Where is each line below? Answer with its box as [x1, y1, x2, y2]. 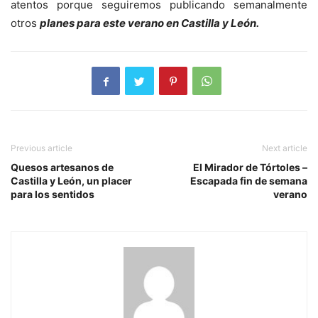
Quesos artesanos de [11, 161, 114, 174]
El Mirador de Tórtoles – [193, 161, 307, 174]
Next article [262, 143, 307, 154]
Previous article [11, 143, 72, 154]
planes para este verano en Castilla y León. [40, 16, 259, 31]
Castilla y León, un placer [11, 175, 132, 187]
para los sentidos [11, 188, 94, 201]
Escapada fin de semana [190, 175, 307, 187]
